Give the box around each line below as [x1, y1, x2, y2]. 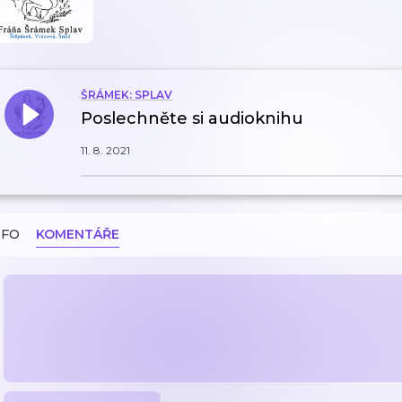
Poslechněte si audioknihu [81, 109, 303, 128]
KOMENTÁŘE [36, 226, 119, 242]
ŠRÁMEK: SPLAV [81, 88, 172, 101]
